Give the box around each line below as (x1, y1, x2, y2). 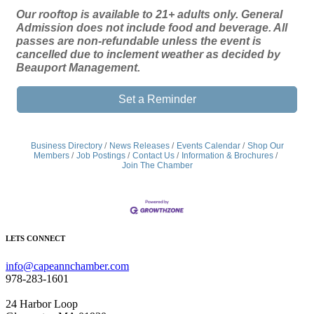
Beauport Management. (16, 61, 143, 74)
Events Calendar (176, 141, 240, 151)
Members (34, 151, 69, 161)
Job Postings (76, 151, 125, 161)
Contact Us (132, 151, 175, 161)
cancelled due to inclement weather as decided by (16, 48, 280, 60)
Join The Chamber (121, 161, 193, 170)
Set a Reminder (118, 93, 196, 105)
